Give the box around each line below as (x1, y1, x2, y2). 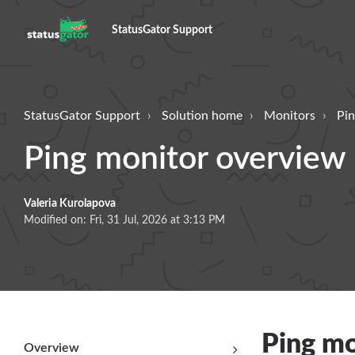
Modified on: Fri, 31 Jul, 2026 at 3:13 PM (24, 214, 225, 226)
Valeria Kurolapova (24, 197, 116, 209)
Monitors (264, 109, 315, 122)
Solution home (162, 109, 242, 122)
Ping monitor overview (24, 142, 346, 175)
